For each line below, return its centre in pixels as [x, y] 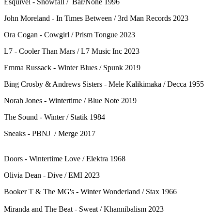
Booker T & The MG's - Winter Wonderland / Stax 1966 [90, 191]
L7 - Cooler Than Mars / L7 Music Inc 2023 [72, 51]
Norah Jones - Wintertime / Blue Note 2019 [70, 100]
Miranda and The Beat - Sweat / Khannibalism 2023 [84, 209]
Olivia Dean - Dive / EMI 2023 [52, 175]
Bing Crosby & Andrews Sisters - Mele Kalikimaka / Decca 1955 [104, 84]
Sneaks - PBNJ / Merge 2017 [50, 133]
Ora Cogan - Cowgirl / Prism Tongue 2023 [70, 34]
